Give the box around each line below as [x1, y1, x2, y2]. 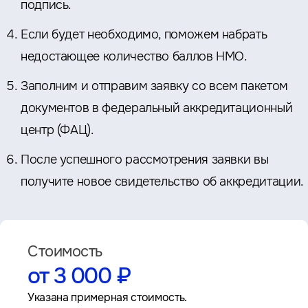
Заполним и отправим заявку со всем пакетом [21, 78, 288, 93]
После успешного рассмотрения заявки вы [21, 151, 269, 167]
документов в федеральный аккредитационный [21, 100, 293, 115]
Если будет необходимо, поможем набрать [21, 26, 267, 42]
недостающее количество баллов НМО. [21, 48, 247, 64]
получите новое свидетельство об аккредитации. [21, 173, 303, 189]
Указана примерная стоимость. [27, 289, 188, 305]
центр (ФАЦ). [21, 122, 93, 137]
